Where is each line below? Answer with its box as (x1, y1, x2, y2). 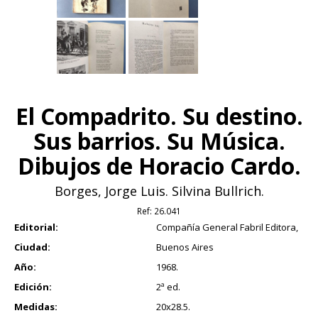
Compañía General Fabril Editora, (156, 220, 298, 234)
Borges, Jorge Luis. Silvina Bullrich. (54, 182, 264, 199)
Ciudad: (14, 240, 50, 253)
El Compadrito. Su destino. (15, 100, 303, 131)
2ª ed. (156, 280, 180, 293)
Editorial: (14, 220, 58, 234)
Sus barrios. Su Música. (33, 125, 285, 156)
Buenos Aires (156, 240, 214, 253)
